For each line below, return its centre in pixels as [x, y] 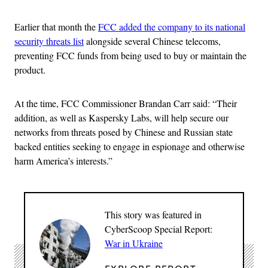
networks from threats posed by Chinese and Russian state [124, 132]
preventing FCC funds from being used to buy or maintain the [130, 56]
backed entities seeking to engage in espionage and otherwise [130, 147]
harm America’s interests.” [63, 161]
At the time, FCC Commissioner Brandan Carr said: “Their [126, 103]
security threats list [49, 41]
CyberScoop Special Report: [159, 229]
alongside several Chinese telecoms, [152, 41]
